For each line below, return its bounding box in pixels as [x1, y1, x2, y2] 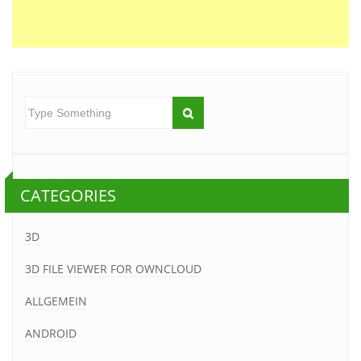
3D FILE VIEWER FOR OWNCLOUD [25, 260, 201, 276]
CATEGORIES [20, 184, 116, 206]
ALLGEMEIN [25, 293, 87, 309]
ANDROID [25, 325, 77, 341]
